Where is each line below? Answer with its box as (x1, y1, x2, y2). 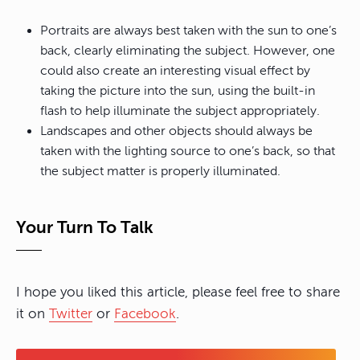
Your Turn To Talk (16, 218, 153, 238)
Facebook (114, 306, 176, 322)
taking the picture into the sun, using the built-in (40, 84, 315, 99)
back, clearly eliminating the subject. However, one (40, 43, 335, 59)
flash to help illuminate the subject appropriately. (40, 104, 320, 119)
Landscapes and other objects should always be (40, 124, 313, 139)
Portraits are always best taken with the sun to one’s (40, 23, 337, 39)
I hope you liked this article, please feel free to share (16, 284, 340, 301)
